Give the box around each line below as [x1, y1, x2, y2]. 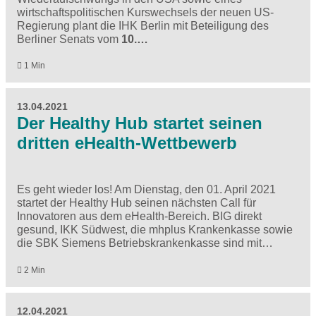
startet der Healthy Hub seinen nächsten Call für [17, 197, 256, 209]
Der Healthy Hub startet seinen [17, 114, 262, 133]
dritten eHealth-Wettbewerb [17, 133, 237, 153]
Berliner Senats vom [17, 33, 121, 46]
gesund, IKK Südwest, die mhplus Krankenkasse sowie [17, 224, 293, 236]
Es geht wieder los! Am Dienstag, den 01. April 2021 [17, 183, 276, 196]
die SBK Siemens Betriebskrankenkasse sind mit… [17, 237, 273, 250]
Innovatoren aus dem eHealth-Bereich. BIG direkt [17, 210, 262, 223]
